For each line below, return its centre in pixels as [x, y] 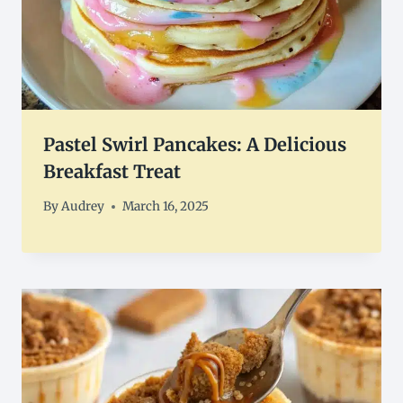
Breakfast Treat [112, 171]
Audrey [83, 207]
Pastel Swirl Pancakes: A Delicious [195, 144]
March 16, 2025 [166, 207]
